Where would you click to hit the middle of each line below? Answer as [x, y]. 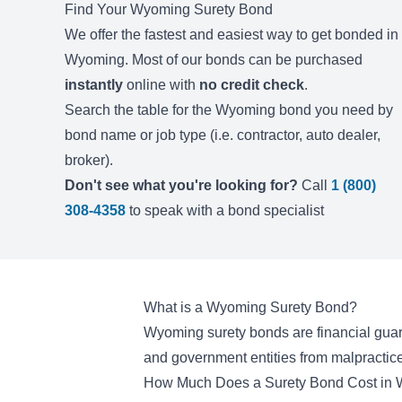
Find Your [97, 9]
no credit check [252, 85]
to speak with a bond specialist [227, 210]
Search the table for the [140, 110]
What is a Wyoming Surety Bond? [250, 307]
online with [161, 85]
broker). [89, 160]
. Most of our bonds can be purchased [244, 60]
